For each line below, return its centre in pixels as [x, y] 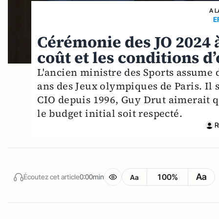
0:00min [92, 177]
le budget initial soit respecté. [110, 113]
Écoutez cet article [52, 177]
